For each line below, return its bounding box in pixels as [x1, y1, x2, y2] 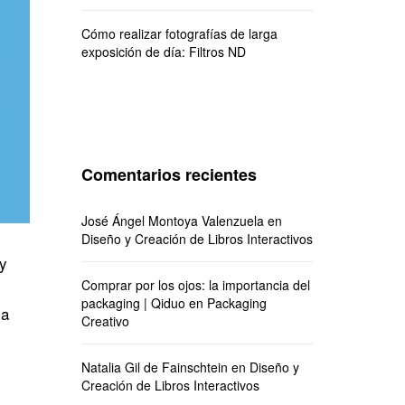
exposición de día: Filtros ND [80, 42, 246, 61]
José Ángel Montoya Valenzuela [80, 212, 264, 230]
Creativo [80, 312, 129, 330]
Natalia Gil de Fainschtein [80, 358, 228, 376]
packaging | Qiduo [80, 294, 185, 312]
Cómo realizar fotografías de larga [80, 24, 278, 42]
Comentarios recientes [80, 163, 257, 186]
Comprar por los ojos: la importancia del [80, 276, 310, 294]
